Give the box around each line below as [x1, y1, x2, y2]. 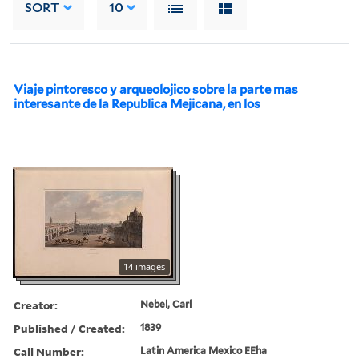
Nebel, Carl [140, 297, 192, 310]
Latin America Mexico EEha [140, 344, 268, 357]
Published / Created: [14, 320, 125, 336]
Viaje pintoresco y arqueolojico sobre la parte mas [14, 82, 298, 97]
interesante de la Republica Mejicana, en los [14, 96, 260, 111]
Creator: [14, 296, 58, 313]
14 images [123, 260, 165, 272]
